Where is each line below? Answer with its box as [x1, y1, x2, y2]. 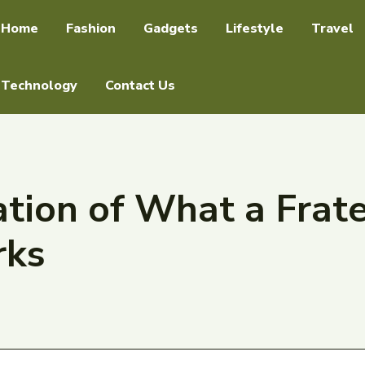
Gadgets [143, 20, 198, 37]
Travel [311, 20, 354, 37]
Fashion [66, 20, 116, 37]
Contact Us [105, 77, 175, 95]
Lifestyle [226, 20, 284, 37]
